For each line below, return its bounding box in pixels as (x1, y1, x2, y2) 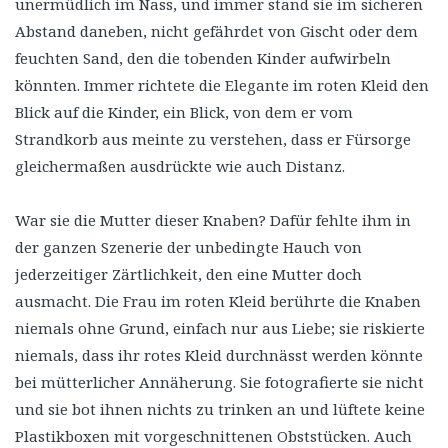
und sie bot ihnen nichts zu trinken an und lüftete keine (15, 398, 425, 419)
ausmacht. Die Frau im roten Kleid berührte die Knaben (15, 290, 421, 311)
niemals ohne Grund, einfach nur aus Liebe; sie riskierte (15, 317, 425, 338)
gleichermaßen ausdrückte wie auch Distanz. (15, 155, 345, 176)
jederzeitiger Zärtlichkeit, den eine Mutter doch (15, 263, 362, 284)
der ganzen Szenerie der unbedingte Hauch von (15, 236, 362, 257)
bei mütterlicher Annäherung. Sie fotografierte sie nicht (15, 371, 424, 392)
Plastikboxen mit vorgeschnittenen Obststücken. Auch (15, 425, 412, 446)
